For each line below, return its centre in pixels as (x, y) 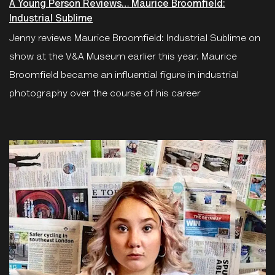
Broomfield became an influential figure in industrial (124, 75)
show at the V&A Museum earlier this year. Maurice (123, 57)
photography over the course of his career (105, 94)
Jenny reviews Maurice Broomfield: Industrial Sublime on (135, 38)
